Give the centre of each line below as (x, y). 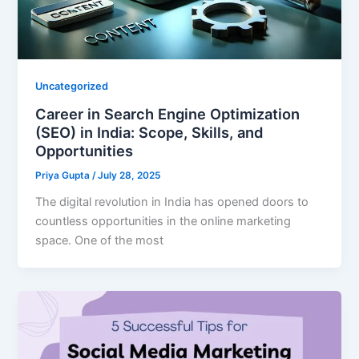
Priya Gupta (64, 176)
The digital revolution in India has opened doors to (172, 202)
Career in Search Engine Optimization (168, 114)
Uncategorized (72, 87)
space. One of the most (100, 240)
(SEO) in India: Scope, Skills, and (149, 133)
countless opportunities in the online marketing (163, 221)
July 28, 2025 (129, 176)
